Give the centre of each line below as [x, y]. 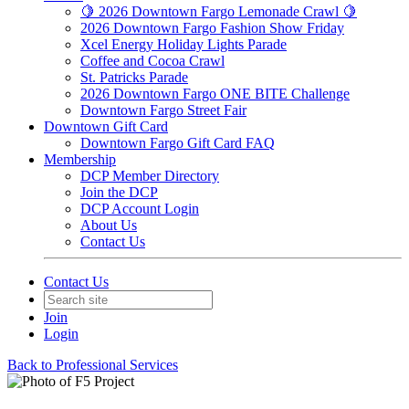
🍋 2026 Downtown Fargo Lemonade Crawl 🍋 [219, 11]
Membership [80, 159]
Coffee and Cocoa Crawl [152, 61]
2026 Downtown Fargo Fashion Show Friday [212, 28]
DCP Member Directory [150, 176]
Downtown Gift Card [106, 126]
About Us [109, 225]
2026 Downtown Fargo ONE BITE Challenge [215, 94]
